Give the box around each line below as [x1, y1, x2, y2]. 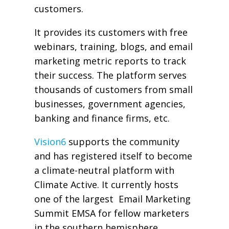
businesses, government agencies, [34, 97, 186, 110]
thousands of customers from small [34, 83, 193, 96]
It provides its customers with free [34, 26, 188, 38]
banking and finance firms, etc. [34, 111, 170, 124]
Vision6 [34, 135, 66, 148]
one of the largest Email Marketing [34, 192, 191, 205]
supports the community [65, 135, 179, 148]
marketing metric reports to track [34, 54, 186, 67]
